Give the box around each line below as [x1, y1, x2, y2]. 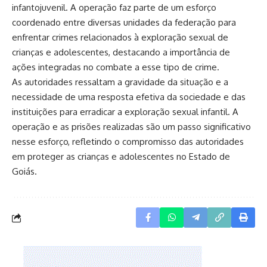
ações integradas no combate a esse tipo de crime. [12, 61, 219, 73]
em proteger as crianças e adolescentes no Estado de [12, 151, 230, 163]
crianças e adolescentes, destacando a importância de [12, 46, 230, 58]
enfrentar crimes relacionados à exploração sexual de [12, 32, 228, 44]
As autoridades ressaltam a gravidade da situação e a [12, 76, 228, 88]
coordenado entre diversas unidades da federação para [12, 17, 236, 29]
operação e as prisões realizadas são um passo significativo [12, 121, 251, 133]
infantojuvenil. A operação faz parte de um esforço [12, 2, 216, 14]
